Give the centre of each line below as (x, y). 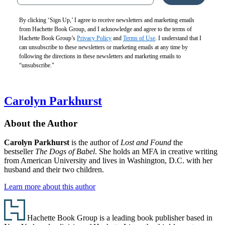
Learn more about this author (50, 187)
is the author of (95, 143)
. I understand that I (178, 38)
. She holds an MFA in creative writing (156, 152)
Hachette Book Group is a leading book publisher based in (119, 218)
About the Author (41, 123)
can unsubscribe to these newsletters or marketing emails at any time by (103, 47)
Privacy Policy (94, 38)
